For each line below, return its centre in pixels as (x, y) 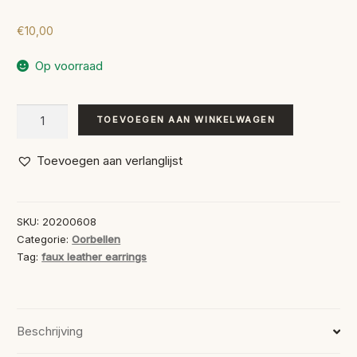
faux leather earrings (94, 256)
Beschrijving (50, 331)
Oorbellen (96, 239)
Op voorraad (69, 65)
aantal (32, 173)
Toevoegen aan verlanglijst (110, 160)
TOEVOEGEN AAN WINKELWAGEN (186, 119)
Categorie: (45, 239)
